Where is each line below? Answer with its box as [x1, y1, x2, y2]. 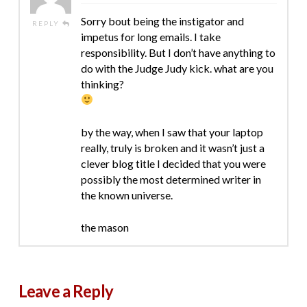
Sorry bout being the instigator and [80, 14, 244, 27]
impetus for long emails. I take [80, 29, 221, 43]
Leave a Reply [18, 280, 113, 301]
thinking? [80, 77, 124, 90]
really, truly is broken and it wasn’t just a [80, 140, 265, 154]
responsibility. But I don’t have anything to [80, 45, 275, 59]
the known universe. [80, 188, 173, 201]
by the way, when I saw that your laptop [80, 125, 263, 138]
